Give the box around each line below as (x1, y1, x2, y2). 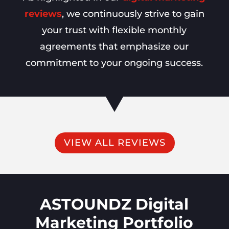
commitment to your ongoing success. (26, 57, 203, 68)
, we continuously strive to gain (61, 8, 204, 19)
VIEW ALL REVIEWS (63, 137, 166, 149)
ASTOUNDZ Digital (40, 194, 189, 214)
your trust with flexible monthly (42, 24, 187, 36)
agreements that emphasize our (40, 40, 189, 52)
